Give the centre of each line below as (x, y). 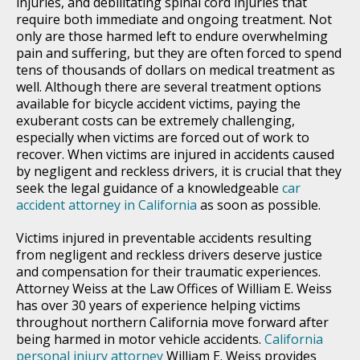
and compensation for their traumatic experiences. (168, 271)
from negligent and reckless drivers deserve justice (169, 254)
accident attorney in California (106, 205)
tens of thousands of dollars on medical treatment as (176, 70)
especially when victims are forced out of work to (163, 137)
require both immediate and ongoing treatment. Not (174, 19)
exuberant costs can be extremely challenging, (155, 120)
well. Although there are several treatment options (169, 86)
